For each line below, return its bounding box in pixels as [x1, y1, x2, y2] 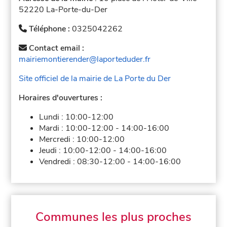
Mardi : [39, 122, 66, 134]
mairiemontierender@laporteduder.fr [19, 53, 151, 65]
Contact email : [27, 42, 85, 54]
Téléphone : [27, 23, 72, 34]
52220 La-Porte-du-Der [19, 4, 108, 15]
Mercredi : [39, 133, 77, 145]
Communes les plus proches [35, 208, 192, 225]
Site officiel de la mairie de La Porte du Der [19, 72, 171, 84]
